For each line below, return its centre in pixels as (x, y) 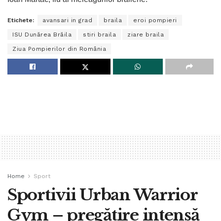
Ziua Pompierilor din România (59, 49)
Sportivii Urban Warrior (102, 195)
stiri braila (99, 34)
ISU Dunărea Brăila (42, 34)
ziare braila (146, 34)
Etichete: (21, 20)
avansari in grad (67, 20)
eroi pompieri (155, 20)
